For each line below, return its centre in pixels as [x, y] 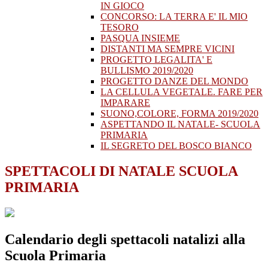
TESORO [120, 28]
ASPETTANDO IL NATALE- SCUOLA [180, 124]
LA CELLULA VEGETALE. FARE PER [182, 92]
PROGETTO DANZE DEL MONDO [174, 81]
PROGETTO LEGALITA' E [156, 60]
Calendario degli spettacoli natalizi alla [125, 240]
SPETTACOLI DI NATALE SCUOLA [121, 171]
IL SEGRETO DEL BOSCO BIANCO [176, 146]
